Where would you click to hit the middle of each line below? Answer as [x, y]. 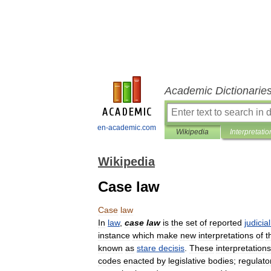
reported [226, 223]
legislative [187, 261]
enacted [139, 261]
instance [114, 235]
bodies [221, 261]
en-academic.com [127, 128]
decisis [171, 248]
